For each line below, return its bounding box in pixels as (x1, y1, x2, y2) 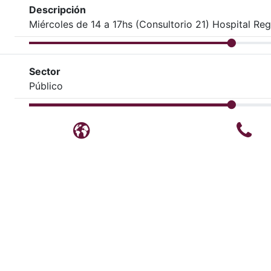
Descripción (29, 3, 86, 16)
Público (29, 80, 63, 93)
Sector (29, 65, 60, 78)
